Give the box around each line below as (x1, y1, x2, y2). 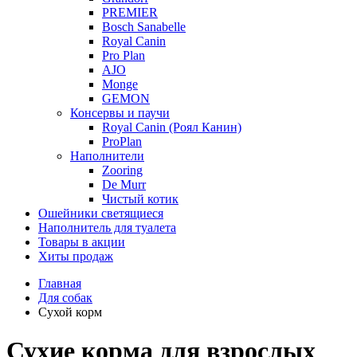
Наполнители (70, 149, 144, 163)
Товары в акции (38, 235, 125, 249)
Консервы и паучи (70, 106, 170, 120)
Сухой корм (38, 305, 102, 319)
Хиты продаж (38, 249, 113, 263)
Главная (38, 277, 81, 290)
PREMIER (102, 6, 158, 19)
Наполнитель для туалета (38, 221, 176, 234)
